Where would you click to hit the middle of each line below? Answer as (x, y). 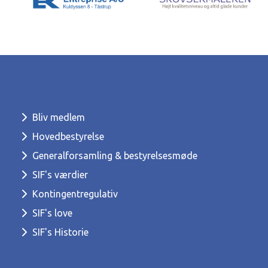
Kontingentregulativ (74, 194)
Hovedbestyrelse (67, 136)
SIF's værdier (59, 175)
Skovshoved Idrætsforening (114, 87)
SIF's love (51, 213)
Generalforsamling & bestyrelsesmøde (114, 156)
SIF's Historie (59, 232)
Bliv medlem (57, 117)
